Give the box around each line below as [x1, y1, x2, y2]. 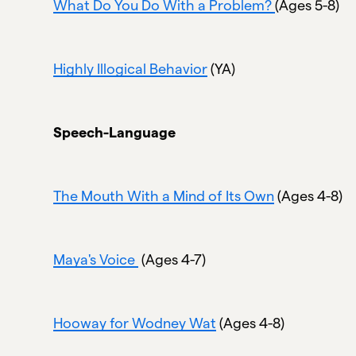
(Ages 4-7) [138, 251, 207, 267]
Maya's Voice [53, 251, 139, 267]
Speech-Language [53, 124, 176, 140]
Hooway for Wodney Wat [53, 315, 217, 331]
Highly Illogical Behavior [53, 60, 208, 76]
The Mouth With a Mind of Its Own [53, 188, 275, 203]
